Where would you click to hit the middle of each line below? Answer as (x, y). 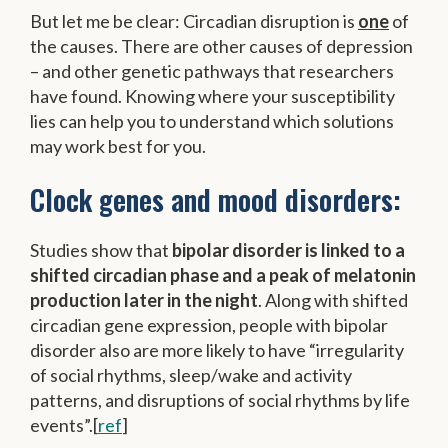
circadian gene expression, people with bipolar (209, 325)
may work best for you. (118, 146)
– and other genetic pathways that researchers (212, 71)
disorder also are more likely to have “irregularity (217, 350)
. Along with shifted (333, 300)
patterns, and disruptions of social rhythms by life (220, 400)
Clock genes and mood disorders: (215, 200)
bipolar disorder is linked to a (287, 250)
